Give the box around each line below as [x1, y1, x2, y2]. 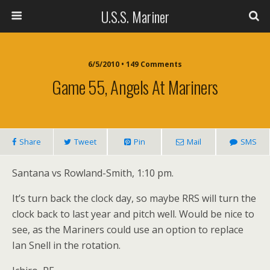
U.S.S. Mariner [101, 5, 169, 27]
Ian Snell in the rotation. [12, 239, 121, 252]
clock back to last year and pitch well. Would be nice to [12, 207, 254, 221]
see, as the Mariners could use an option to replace [12, 223, 243, 236]
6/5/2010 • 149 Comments [88, 59, 182, 69]
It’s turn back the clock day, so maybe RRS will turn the [12, 192, 256, 205]
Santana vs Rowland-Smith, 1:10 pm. [12, 166, 174, 180]
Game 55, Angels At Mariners [52, 74, 218, 99]
